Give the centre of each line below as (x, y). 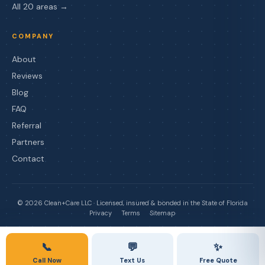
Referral (27, 125)
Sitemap (163, 213)
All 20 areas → (40, 7)
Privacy (101, 213)
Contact (28, 159)
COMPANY (33, 36)
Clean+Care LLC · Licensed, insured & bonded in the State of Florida (145, 203)
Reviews (27, 76)
